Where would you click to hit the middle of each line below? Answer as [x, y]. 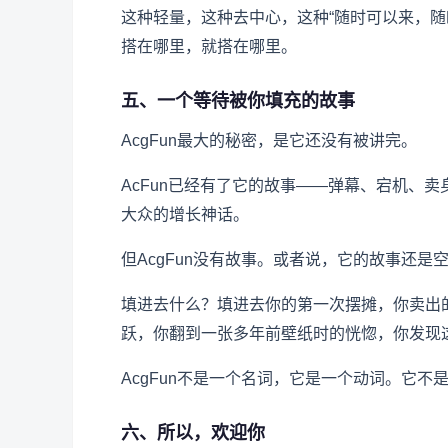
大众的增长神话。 [185, 215]
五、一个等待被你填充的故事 [238, 101]
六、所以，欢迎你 [193, 433]
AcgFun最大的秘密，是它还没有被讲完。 [269, 141]
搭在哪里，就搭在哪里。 [209, 47]
